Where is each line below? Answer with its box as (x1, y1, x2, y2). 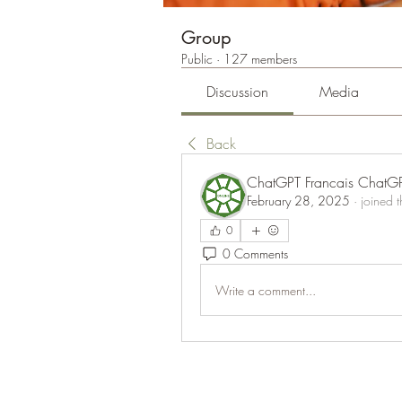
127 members (223, 50, 297, 67)
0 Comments (223, 244, 288, 262)
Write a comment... (215, 281, 316, 299)
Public (181, 50, 213, 67)
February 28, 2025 (247, 192, 350, 209)
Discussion (206, 82, 269, 101)
